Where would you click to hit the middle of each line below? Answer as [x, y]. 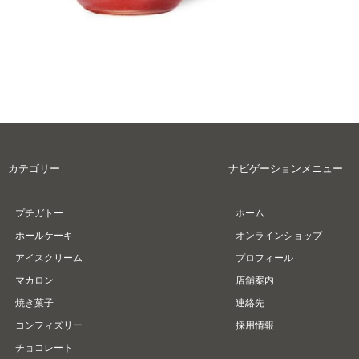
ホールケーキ [44, 235]
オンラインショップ [279, 235]
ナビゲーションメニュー [286, 168]
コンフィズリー [49, 325]
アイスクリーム [49, 257]
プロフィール [264, 257]
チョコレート [44, 347]
